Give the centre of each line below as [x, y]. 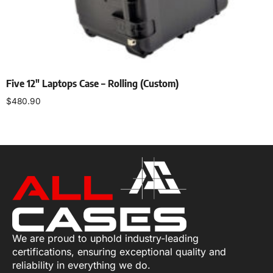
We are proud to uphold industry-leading [105, 239]
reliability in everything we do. [81, 265]
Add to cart [33, 128]
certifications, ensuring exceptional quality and [119, 252]
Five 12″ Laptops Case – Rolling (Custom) [92, 83]
